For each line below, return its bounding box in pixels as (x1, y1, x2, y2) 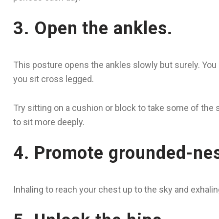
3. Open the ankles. (13, 18, 173, 39)
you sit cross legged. (13, 74, 94, 84)
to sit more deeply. (13, 117, 85, 127)
